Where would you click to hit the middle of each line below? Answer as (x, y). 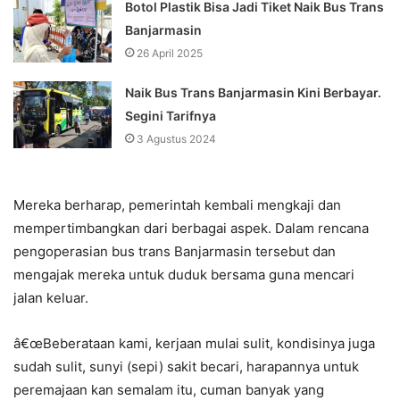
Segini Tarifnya (171, 116)
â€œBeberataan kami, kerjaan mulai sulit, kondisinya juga (194, 344)
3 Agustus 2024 (177, 139)
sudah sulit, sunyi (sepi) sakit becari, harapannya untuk (186, 367)
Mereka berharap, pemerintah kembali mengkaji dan (177, 205)
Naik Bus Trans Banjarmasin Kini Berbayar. (254, 93)
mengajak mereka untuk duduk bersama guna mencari (184, 275)
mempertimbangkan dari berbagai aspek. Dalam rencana (191, 229)
